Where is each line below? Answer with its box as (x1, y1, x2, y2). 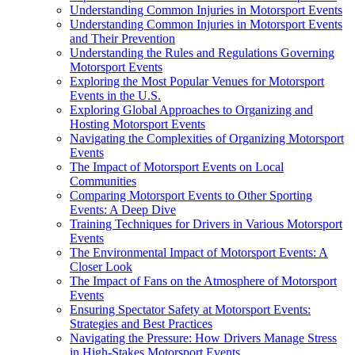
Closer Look (70, 260, 132, 274)
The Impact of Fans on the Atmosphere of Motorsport (70, 274, 337, 288)
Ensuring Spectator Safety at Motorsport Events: (70, 303, 311, 317)
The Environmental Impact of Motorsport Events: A (70, 246, 328, 260)
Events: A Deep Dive (70, 203, 176, 217)
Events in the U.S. (70, 89, 161, 103)
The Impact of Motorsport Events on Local (70, 160, 284, 174)
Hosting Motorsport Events (70, 117, 205, 132)
